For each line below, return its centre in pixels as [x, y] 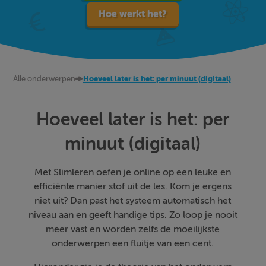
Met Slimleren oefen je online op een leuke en [133, 172]
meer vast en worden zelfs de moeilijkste [133, 229]
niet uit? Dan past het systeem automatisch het [133, 201]
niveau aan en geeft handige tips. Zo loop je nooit [133, 215]
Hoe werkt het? [133, 14]
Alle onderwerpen [44, 79]
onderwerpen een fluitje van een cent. [133, 243]
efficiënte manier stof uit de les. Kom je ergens [133, 186]
